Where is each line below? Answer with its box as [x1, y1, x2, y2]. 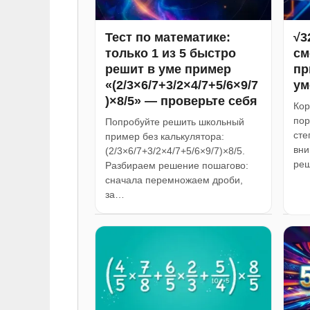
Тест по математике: [105, 30, 230, 44]
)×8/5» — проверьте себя [105, 93, 257, 108]
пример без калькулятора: [105, 130, 224, 142]
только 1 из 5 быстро [105, 46, 236, 60]
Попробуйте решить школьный [105, 116, 244, 127]
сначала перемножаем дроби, [105, 174, 243, 185]
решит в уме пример [105, 62, 231, 76]
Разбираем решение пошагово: [105, 159, 248, 171]
